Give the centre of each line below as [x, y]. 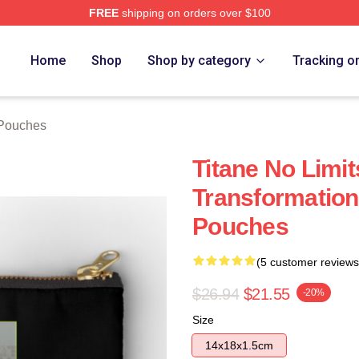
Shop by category [200, 61]
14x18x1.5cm [239, 345]
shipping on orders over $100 [194, 13]
